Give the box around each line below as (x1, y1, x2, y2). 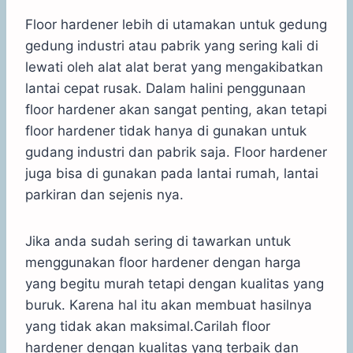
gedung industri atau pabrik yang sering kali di (25, 37, 318, 54)
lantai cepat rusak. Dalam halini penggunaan (25, 80, 306, 96)
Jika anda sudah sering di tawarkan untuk (25, 232, 291, 249)
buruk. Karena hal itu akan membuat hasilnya (25, 296, 312, 313)
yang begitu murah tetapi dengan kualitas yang (25, 275, 324, 292)
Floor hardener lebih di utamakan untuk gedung (25, 16, 327, 32)
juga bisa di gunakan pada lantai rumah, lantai (25, 165, 318, 181)
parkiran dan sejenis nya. (25, 186, 184, 203)
